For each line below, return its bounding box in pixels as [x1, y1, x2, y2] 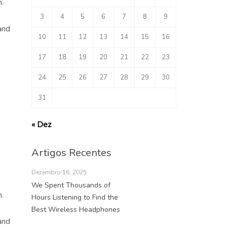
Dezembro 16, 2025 [31, 168, 87, 176]
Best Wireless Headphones [31, 204, 120, 214]
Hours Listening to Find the [31, 192, 118, 202]
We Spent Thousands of [31, 180, 110, 190]
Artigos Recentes [31, 145, 111, 160]
